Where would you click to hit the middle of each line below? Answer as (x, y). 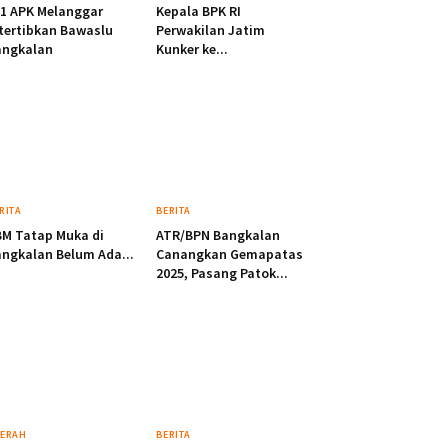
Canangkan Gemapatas (229, 254)
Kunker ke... (191, 49)
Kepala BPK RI (198, 11)
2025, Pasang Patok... (221, 273)
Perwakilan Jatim (210, 30)
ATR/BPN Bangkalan (217, 235)
